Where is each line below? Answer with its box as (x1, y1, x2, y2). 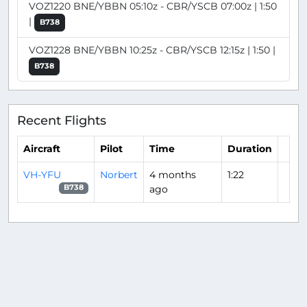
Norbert (100, 168, 138, 181)
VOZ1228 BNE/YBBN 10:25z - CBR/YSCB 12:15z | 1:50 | (29, 44, 275, 57)
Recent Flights (17, 113, 106, 128)
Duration (228, 142, 272, 155)
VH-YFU (23, 168, 61, 181)
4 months (149, 168, 196, 181)
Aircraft (23, 142, 60, 155)
